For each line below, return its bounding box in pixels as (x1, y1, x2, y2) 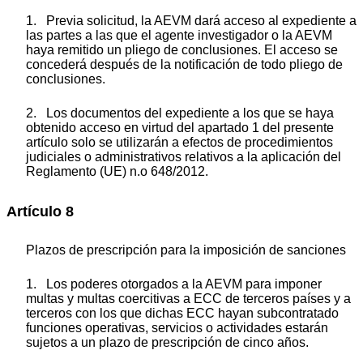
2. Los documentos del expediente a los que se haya (26, 106, 334, 121)
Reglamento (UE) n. (26, 164, 140, 179)
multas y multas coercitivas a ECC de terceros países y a (26, 291, 351, 305)
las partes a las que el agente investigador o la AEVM (26, 28, 332, 43)
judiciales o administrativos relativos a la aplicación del (26, 150, 341, 164)
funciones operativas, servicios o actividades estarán (26, 320, 328, 335)
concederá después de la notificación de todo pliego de (26, 58, 343, 72)
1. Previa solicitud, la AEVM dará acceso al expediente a (26, 14, 357, 28)
